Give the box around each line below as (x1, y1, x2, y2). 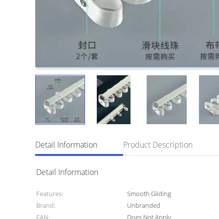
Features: (36, 189, 63, 198)
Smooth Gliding (127, 189, 172, 198)
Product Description (123, 139, 193, 150)
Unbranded (127, 201, 161, 210)
